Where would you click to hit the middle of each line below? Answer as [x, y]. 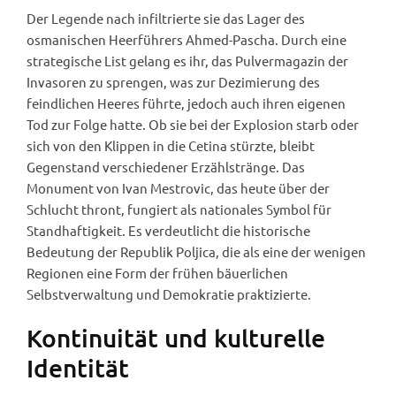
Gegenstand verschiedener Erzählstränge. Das [166, 167]
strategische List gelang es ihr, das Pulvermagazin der [187, 61]
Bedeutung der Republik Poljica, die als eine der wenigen [196, 252]
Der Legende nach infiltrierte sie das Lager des [166, 19]
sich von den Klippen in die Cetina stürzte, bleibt [171, 146]
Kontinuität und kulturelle [176, 338]
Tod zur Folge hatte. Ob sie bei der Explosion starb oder [193, 125]
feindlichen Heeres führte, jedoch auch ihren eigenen [186, 103]
